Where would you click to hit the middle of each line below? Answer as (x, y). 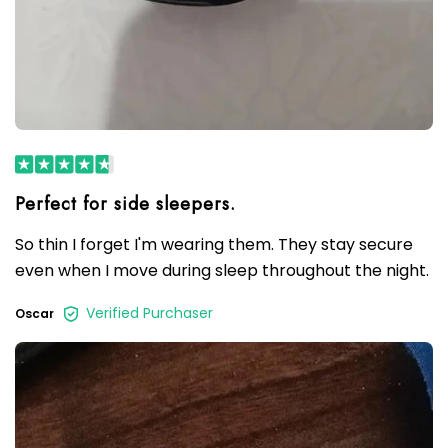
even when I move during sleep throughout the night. (222, 271)
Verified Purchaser (149, 313)
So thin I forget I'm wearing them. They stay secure (214, 245)
